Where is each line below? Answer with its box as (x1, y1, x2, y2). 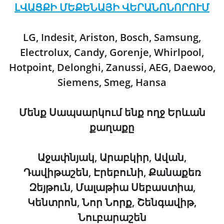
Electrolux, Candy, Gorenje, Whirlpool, (20, 45, 204, 59)
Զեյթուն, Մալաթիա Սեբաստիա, (28, 180, 195, 194)
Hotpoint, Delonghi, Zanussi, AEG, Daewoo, (8, 60, 215, 74)
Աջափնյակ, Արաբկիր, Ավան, (37, 150, 186, 164)
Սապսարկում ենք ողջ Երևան (48, 105, 205, 119)
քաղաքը (89, 120, 134, 134)
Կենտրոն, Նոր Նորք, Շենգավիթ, (27, 195, 196, 209)
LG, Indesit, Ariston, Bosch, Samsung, (23, 30, 201, 44)
